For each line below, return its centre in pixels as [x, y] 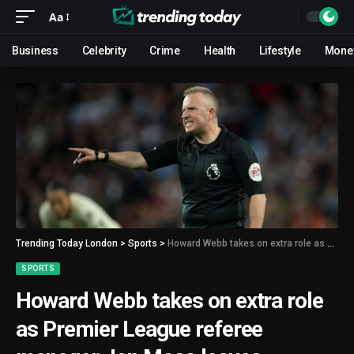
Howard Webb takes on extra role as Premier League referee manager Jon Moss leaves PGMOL [247, 243]
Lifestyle [280, 51]
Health [220, 51]
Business [35, 51]
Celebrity [104, 51]
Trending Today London [67, 243]
